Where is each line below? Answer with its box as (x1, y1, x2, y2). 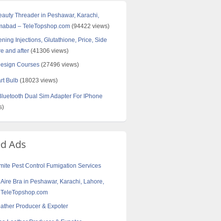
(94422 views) (70, 23, 110, 30)
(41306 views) (29, 47, 69, 54)
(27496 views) (39, 61, 79, 68)
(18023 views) (18, 77, 58, 84)
